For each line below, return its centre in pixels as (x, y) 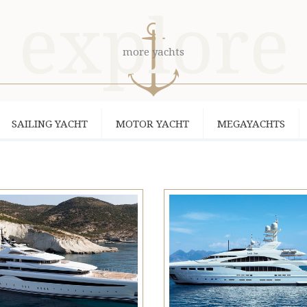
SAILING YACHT (49, 124)
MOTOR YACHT (152, 124)
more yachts (153, 52)
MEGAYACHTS (251, 124)
